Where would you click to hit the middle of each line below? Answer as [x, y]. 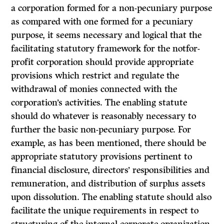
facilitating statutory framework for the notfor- [106, 49]
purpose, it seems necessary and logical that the [106, 35]
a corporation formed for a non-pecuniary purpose [112, 8]
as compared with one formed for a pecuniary [102, 22]
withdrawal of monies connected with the [94, 89]
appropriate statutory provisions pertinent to [102, 157]
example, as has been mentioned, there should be [109, 143]
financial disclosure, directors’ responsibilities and [110, 170]
